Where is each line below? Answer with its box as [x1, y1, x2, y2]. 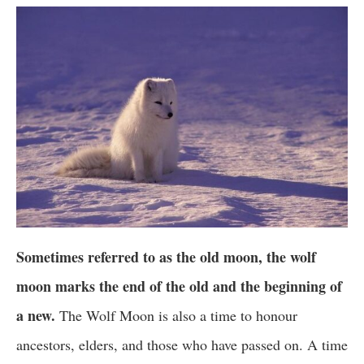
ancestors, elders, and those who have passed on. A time [16, 335, 348, 355]
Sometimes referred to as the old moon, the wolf [16, 246, 316, 268]
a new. [16, 305, 55, 327]
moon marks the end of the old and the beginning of [16, 275, 342, 297]
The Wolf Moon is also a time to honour [55, 305, 297, 326]
